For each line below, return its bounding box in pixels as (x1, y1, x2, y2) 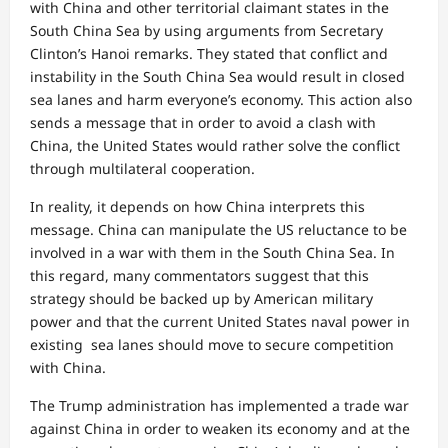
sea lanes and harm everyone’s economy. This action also (30, 89, 412, 109)
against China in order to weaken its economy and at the (30, 418, 410, 438)
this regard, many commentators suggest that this (30, 265, 369, 285)
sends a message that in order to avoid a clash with (30, 112, 376, 132)
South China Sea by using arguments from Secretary (30, 20, 383, 40)
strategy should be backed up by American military (30, 288, 373, 308)
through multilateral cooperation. (30, 158, 255, 178)
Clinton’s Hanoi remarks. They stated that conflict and (30, 43, 388, 63)
